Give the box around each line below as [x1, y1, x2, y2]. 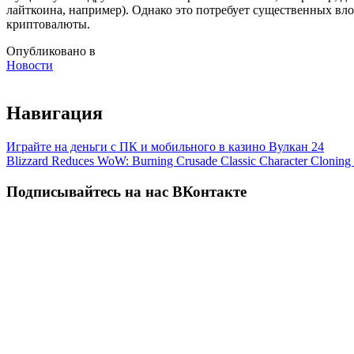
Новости [6, 58, 53, 73]
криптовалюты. [6, 17, 90, 32]
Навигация [6, 103, 103, 124]
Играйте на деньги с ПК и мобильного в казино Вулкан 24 [6, 140, 324, 154]
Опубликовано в [6, 44, 96, 58]
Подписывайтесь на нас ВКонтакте [6, 183, 247, 200]
